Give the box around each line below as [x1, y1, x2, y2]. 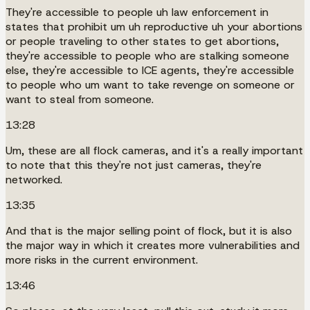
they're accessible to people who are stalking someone [6, 48, 289, 63]
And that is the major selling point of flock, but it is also [6, 223, 292, 238]
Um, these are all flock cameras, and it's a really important [6, 143, 303, 158]
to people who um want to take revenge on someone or [6, 77, 295, 92]
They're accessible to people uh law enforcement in [6, 4, 268, 19]
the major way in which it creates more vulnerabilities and [6, 237, 300, 253]
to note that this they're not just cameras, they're [6, 157, 262, 172]
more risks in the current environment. [6, 252, 198, 267]
